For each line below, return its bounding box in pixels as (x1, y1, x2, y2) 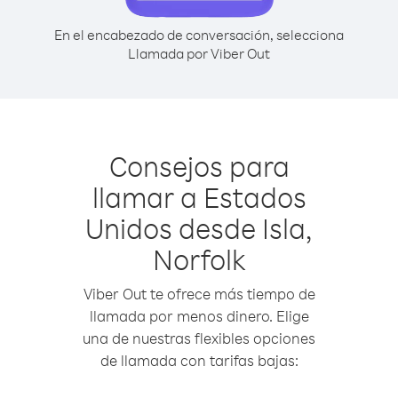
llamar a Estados (92, 179, 306, 215)
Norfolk (152, 241, 246, 277)
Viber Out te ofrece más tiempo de (83, 284, 315, 303)
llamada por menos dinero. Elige (89, 306, 309, 325)
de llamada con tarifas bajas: (99, 351, 298, 370)
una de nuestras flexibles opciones (83, 329, 315, 347)
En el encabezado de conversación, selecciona (54, 26, 344, 44)
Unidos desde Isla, (85, 210, 313, 246)
